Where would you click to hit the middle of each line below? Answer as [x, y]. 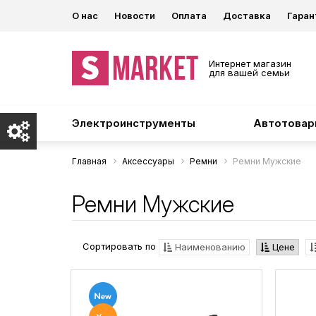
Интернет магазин [250, 63]
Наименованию [209, 247]
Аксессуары [148, 161]
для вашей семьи [249, 73]
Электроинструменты [134, 123]
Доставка [247, 16]
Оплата [189, 16]
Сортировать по [119, 247]
